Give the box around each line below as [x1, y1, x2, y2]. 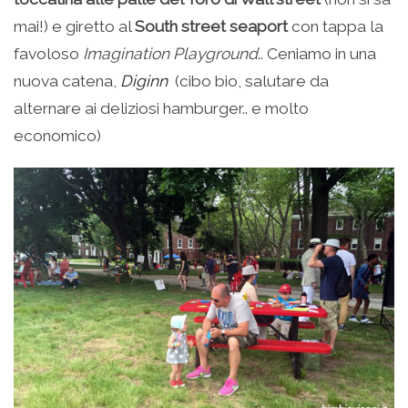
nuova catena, [14, 72, 120, 91]
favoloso [14, 45, 83, 64]
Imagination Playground [83, 45, 258, 64]
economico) [14, 127, 101, 146]
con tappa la [288, 17, 383, 36]
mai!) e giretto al [14, 17, 135, 36]
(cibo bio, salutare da [168, 72, 329, 91]
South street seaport [135, 17, 288, 36]
